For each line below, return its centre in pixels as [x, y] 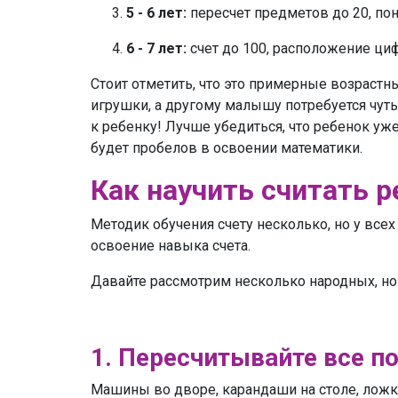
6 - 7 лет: [156, 49]
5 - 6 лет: [156, 13]
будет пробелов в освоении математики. [227, 148]
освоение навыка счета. [172, 246]
